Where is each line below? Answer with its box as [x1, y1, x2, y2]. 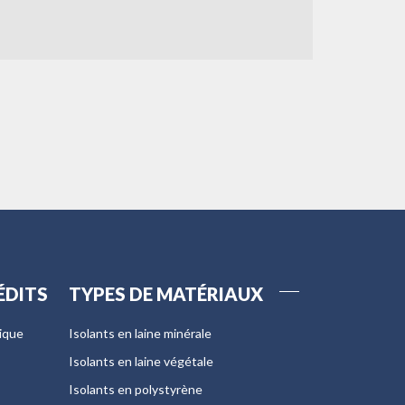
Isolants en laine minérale [69, 325, 212, 341]
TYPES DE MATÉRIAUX [69, 283, 263, 305]
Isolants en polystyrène [69, 381, 202, 397]
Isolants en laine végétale [69, 353, 213, 369]
